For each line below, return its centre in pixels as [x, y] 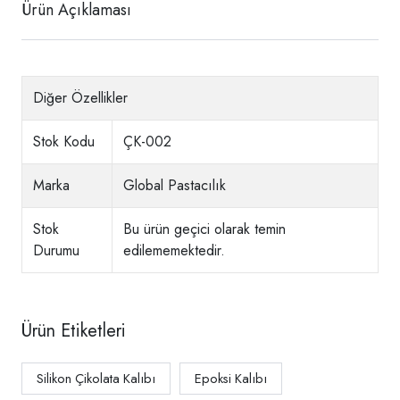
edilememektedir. [174, 250]
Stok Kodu [64, 142]
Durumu [56, 250]
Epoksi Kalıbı [231, 379]
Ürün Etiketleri [74, 331]
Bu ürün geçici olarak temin [204, 229]
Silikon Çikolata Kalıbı [96, 379]
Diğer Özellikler [80, 98]
